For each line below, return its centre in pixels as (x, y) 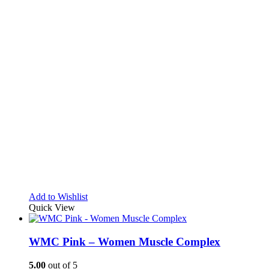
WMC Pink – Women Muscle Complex (125, 242)
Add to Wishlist (58, 197)
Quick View (52, 208)
